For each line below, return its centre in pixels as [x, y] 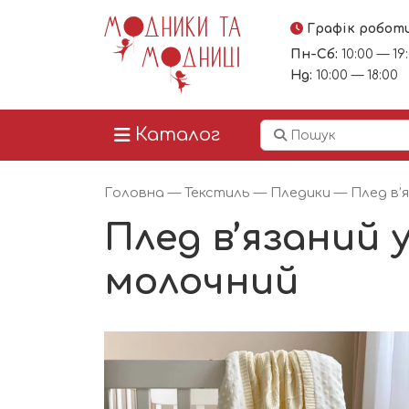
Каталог [178, 135]
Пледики [300, 193]
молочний [202, 282]
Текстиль [217, 193]
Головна [134, 193]
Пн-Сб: [314, 54]
